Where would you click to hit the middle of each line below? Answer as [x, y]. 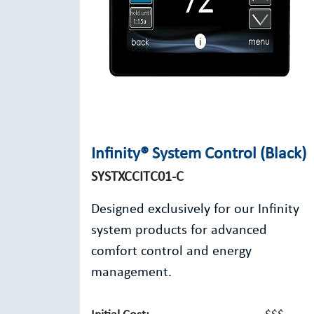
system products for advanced [179, 231]
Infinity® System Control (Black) [199, 154]
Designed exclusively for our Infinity [195, 210]
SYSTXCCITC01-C [137, 177]
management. [131, 273]
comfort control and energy [171, 252]
